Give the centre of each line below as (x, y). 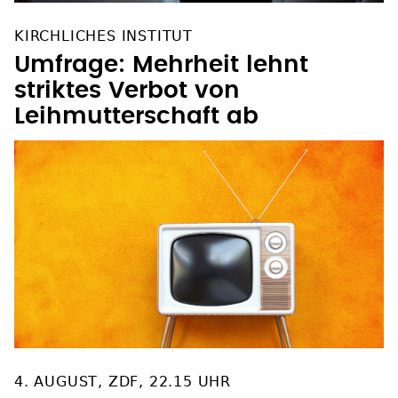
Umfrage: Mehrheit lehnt (161, 64)
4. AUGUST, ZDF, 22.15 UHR (123, 381)
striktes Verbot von (127, 90)
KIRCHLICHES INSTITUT (103, 36)
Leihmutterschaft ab (136, 116)
